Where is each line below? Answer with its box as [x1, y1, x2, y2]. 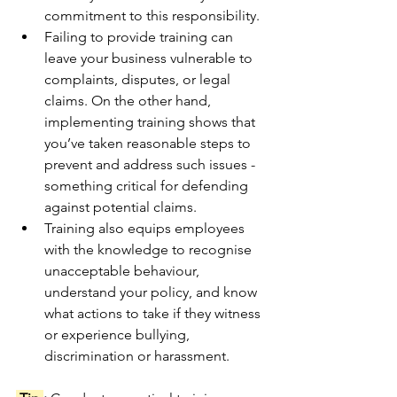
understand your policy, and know [44, 284, 261, 300]
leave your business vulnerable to [44, 50, 256, 66]
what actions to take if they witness [44, 305, 264, 322]
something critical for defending [44, 177, 252, 194]
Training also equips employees [44, 220, 248, 237]
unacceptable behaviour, [44, 262, 203, 279]
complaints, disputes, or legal [44, 71, 234, 88]
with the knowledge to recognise [44, 241, 255, 258]
